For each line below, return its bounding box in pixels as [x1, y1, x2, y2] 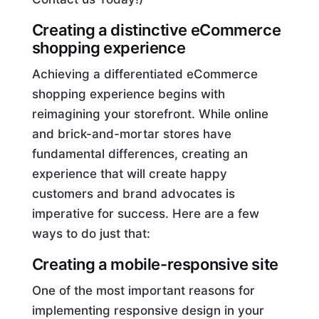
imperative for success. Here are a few [31, 206, 259, 221]
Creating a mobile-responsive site [31, 255, 278, 274]
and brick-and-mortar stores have [31, 127, 231, 142]
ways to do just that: [31, 226, 150, 241]
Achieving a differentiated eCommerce [31, 67, 258, 82]
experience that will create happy [31, 167, 227, 182]
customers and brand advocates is [31, 187, 235, 202]
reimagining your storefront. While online [31, 107, 268, 122]
